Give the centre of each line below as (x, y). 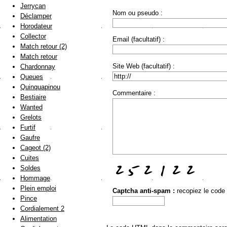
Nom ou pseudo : (137, 13)
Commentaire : (134, 93)
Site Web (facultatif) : (143, 66)
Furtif (28, 128)
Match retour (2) (44, 47)
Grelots (31, 118)
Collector (33, 36)
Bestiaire (33, 97)
